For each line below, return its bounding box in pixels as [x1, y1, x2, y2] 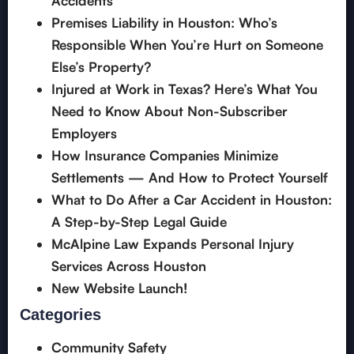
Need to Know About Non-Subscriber [51, 103, 288, 120]
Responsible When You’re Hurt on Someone [51, 36, 323, 54]
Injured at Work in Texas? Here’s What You [51, 81, 318, 98]
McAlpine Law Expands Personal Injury [51, 235, 294, 253]
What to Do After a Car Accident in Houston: [51, 191, 332, 209]
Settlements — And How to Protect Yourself [51, 169, 328, 186]
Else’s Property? [51, 58, 151, 76]
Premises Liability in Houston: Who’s [51, 14, 277, 32]
